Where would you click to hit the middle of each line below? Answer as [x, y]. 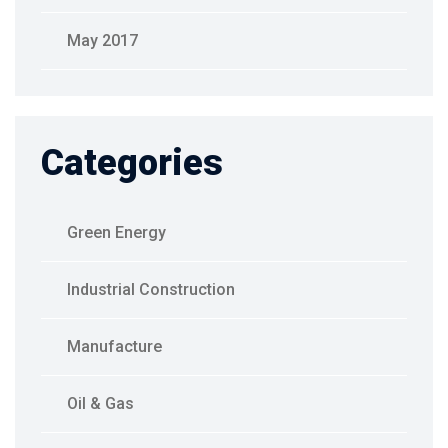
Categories [132, 163]
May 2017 [102, 41]
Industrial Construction [151, 290]
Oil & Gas [100, 404]
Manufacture [114, 347]
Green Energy [116, 233]
